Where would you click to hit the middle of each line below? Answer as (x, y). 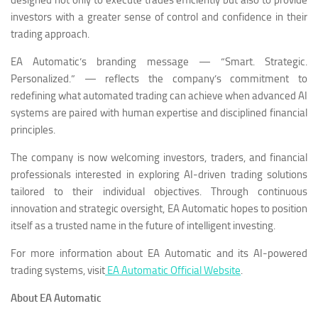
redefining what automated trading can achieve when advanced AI (159, 95)
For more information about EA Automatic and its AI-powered (159, 253)
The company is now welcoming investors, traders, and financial (159, 157)
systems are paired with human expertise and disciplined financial (159, 113)
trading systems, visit (58, 270)
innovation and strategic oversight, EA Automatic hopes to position (159, 208)
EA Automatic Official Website (174, 270)
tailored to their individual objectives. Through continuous (159, 191)
